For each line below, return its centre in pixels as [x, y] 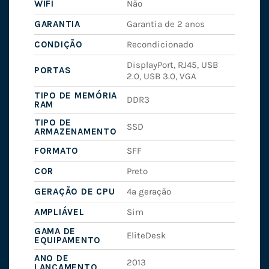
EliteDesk [147, 235]
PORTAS [53, 70]
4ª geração [149, 191]
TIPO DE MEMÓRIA [76, 95]
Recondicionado [160, 44]
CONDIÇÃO [58, 44]
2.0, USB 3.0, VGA [162, 76]
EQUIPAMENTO [68, 240]
